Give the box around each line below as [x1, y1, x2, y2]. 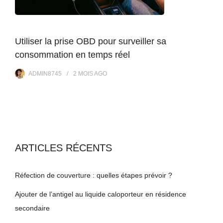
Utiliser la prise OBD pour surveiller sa [15, 36, 166, 46]
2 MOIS [73, 70, 93, 77]
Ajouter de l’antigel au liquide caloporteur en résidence [15, 190, 186, 198]
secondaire [15, 204, 50, 212]
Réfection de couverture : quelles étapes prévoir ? [15, 171, 172, 179]
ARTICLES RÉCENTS [15, 142, 112, 153]
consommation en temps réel [15, 49, 130, 60]
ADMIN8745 [28, 70, 62, 77]
